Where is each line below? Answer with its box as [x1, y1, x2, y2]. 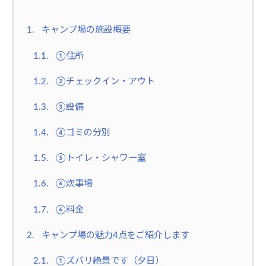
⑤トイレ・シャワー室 [53, 154, 146, 163]
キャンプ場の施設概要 [39, 26, 131, 35]
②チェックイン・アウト [53, 77, 155, 86]
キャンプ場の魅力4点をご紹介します [39, 230, 189, 240]
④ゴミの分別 [53, 128, 110, 138]
